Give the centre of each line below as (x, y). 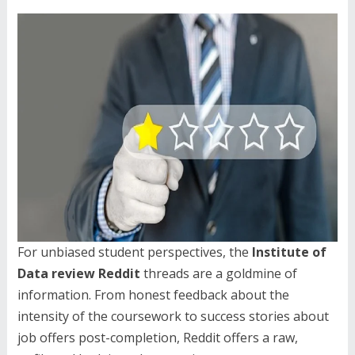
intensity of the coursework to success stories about (173, 317)
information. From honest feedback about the (153, 295)
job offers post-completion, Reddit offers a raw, (157, 338)
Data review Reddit (78, 274)
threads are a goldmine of (218, 274)
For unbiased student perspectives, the (134, 252)
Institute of (289, 252)
